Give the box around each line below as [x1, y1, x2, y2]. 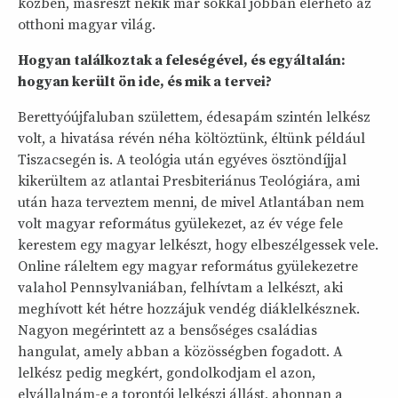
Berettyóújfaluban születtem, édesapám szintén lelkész [18, 108, 370, 127]
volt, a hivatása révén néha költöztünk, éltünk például [18, 130, 365, 148]
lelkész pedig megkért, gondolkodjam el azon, [18, 364, 315, 383]
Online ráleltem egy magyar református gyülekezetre [18, 258, 358, 276]
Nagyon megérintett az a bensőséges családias [18, 322, 317, 340]
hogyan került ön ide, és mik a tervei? [18, 73, 272, 92]
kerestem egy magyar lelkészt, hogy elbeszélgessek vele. [18, 236, 378, 255]
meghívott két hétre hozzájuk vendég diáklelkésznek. [18, 300, 360, 319]
